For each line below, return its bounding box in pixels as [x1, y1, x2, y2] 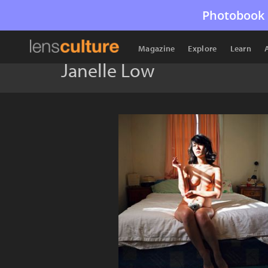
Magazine [138, 43, 175, 54]
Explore [188, 43, 217, 54]
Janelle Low [61, 58, 155, 82]
